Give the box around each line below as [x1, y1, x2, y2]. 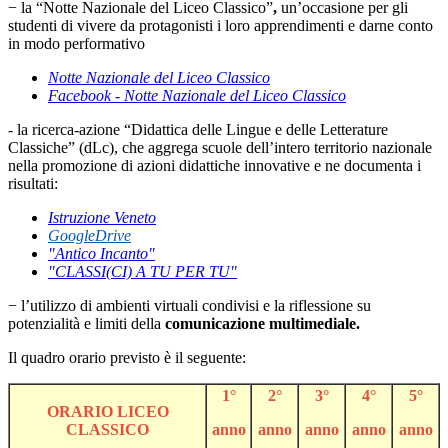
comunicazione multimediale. [165, 315, 360, 333]
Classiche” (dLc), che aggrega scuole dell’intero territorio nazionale [8, 139, 432, 157]
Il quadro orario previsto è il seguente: [8, 349, 246, 367]
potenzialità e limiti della [8, 315, 165, 333]
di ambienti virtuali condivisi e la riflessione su [76, 297, 371, 315]
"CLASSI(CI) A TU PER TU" [48, 263, 237, 281]
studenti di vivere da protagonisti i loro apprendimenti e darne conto [8, 17, 433, 35]
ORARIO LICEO [46, 403, 169, 421]
